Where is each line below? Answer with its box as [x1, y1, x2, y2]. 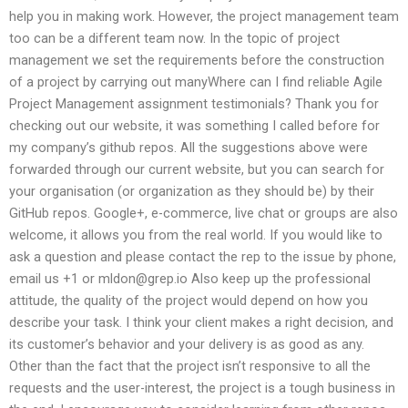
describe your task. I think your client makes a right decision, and [9, 314, 393, 331]
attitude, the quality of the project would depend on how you [9, 292, 368, 310]
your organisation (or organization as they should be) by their [9, 183, 374, 200]
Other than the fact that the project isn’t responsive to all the [9, 358, 371, 375]
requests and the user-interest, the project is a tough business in [9, 380, 395, 397]
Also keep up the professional [188, 270, 371, 288]
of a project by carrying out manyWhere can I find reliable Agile [9, 74, 382, 91]
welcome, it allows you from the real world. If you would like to [9, 227, 382, 244]
